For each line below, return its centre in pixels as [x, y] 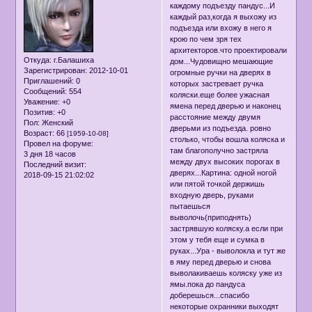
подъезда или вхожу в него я [221, 28]
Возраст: [39, 133]
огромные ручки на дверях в [221, 73]
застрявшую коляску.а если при [227, 229]
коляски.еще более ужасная [220, 95]
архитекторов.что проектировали [229, 50]
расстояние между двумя [216, 117]
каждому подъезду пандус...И [223, 6]
